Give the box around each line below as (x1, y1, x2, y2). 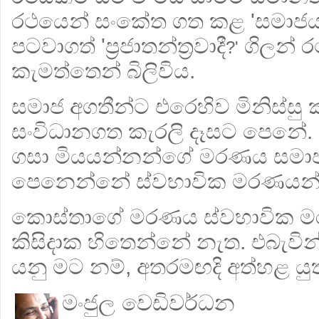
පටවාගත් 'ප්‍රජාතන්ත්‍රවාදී (11, 34, 226, 58)
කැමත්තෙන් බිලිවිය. (11, 59, 195, 83)
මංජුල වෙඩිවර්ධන (62, 291, 235, 315)
